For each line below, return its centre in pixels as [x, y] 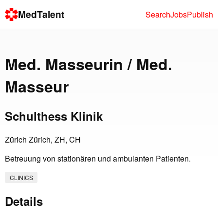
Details [24, 201]
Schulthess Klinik [54, 116]
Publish [200, 14]
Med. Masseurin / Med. [89, 64]
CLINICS [21, 178]
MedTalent [41, 14]
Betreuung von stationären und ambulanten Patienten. [98, 159]
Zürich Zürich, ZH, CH [43, 140]
